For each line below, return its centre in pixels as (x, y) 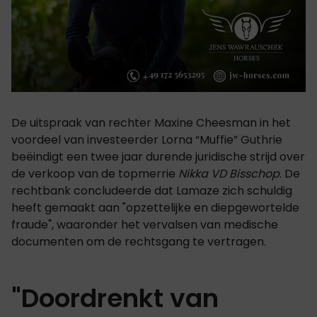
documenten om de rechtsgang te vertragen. (139, 241)
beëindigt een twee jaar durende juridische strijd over (158, 156)
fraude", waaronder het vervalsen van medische (145, 224)
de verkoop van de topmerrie (95, 173)
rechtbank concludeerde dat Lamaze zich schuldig (152, 190)
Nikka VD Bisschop (229, 173)
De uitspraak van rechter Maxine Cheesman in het (151, 122)
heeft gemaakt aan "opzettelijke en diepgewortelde (155, 207)
